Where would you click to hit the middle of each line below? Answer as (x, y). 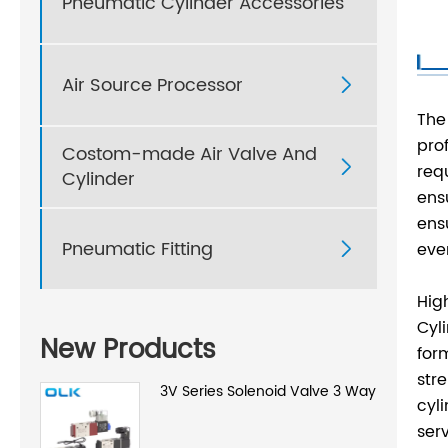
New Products (128, 350)
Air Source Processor (152, 85)
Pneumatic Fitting (137, 249)
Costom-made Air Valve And (189, 155)
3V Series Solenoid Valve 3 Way (268, 391)
